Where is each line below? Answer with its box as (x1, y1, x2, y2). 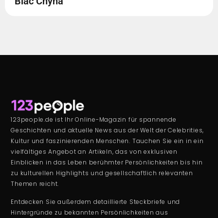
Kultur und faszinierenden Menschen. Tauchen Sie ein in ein (11, 137, 204, 145)
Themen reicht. (11, 180, 59, 188)
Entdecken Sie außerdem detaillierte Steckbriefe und (11, 197, 181, 206)
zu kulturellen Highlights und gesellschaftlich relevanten (11, 169, 193, 178)
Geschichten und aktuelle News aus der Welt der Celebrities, (11, 126, 204, 135)
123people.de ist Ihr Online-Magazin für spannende (11, 115, 177, 124)
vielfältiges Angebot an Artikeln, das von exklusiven (11, 147, 178, 156)
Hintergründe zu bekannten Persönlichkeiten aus (11, 208, 168, 217)
